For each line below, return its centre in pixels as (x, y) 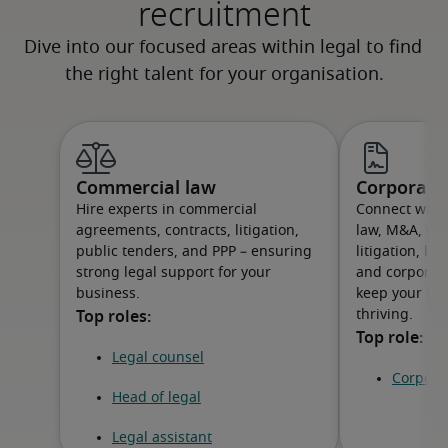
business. (108, 294)
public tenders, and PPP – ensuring (194, 252)
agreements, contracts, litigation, (187, 231)
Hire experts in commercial (166, 210)
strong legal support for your (173, 273)
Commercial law (146, 189)
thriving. (384, 315)
